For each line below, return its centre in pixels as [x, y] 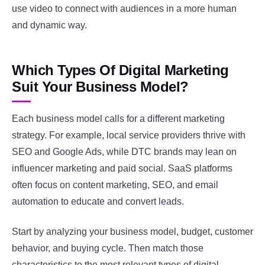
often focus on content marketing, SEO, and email [115, 185]
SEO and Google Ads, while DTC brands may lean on [124, 152]
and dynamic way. [49, 25]
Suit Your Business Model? [100, 86]
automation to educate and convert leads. [98, 202]
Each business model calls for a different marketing [118, 119]
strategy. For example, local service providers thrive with [129, 135]
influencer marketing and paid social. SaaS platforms [122, 169]
